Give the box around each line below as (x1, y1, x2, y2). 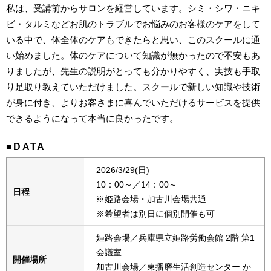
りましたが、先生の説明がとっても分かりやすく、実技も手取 (6, 66, 261, 77)
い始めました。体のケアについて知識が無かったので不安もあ (6, 50, 261, 61)
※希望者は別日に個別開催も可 (96, 209, 215, 219)
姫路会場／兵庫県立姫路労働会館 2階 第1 (96, 233, 255, 243)
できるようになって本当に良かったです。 (6, 113, 179, 124)
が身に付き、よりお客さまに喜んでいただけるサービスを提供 (6, 97, 261, 108)
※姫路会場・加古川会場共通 (96, 194, 206, 204)
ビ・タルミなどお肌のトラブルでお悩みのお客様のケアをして (6, 19, 261, 30)
